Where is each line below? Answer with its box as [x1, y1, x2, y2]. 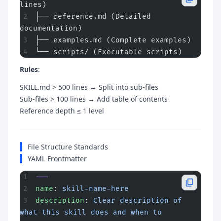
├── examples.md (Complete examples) [36, 36, 191, 44]
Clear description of [93, 196, 182, 205]
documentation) [20, 24, 82, 33]
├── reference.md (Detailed [36, 12, 151, 21]
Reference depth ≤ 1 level [20, 106, 104, 115]
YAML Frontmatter [28, 153, 87, 163]
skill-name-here [62, 184, 129, 193]
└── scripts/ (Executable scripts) [36, 47, 182, 56]
